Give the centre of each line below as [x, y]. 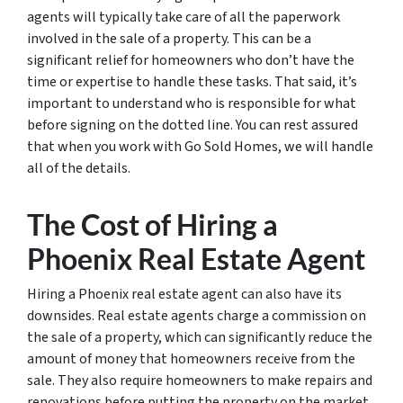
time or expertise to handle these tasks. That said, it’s [192, 81]
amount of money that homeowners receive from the [191, 358]
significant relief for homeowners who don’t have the [191, 60]
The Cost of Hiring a [152, 224]
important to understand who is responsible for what [192, 103]
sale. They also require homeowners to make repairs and [200, 380]
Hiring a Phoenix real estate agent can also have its [184, 294]
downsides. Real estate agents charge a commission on [197, 315]
